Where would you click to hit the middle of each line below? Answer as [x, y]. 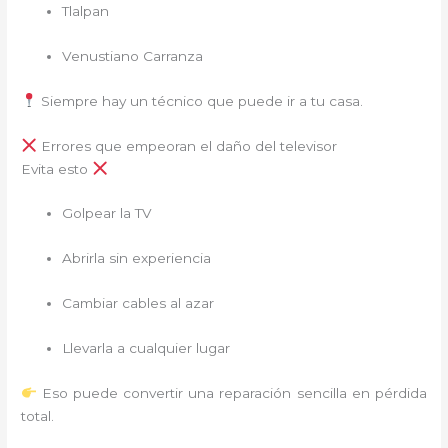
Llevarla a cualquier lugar [146, 348]
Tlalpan [86, 10]
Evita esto [57, 168]
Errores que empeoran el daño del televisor [186, 145]
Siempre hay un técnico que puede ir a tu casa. [199, 100]
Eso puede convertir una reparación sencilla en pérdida [231, 392]
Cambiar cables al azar [138, 303]
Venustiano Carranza [133, 55]
